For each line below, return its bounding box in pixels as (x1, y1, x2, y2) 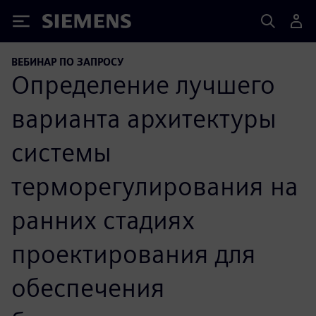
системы (11, 136, 111, 168)
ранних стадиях (11, 204, 195, 236)
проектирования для (11, 238, 256, 269)
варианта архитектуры (11, 102, 276, 134)
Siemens (42, 16, 89, 31)
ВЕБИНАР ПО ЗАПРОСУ (11, 56, 123, 68)
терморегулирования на (11, 170, 298, 202)
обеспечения (11, 272, 165, 303)
